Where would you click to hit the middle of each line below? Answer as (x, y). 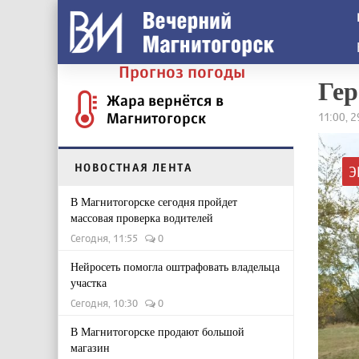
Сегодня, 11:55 (108, 238)
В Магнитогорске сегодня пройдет (154, 202)
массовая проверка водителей (142, 218)
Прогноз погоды (182, 72)
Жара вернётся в (165, 100)
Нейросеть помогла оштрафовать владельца (175, 266)
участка (89, 282)
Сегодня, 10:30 (108, 303)
